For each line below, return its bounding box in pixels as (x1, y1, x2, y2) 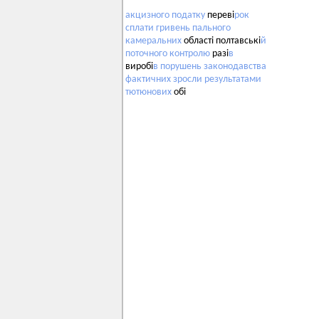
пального (192, 23, 231, 34)
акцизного (125, 10, 169, 21)
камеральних (125, 36, 182, 47)
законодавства (204, 61, 266, 73)
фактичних (125, 74, 171, 85)
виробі (125, 61, 153, 73)
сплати (125, 23, 154, 34)
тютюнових (125, 87, 172, 98)
